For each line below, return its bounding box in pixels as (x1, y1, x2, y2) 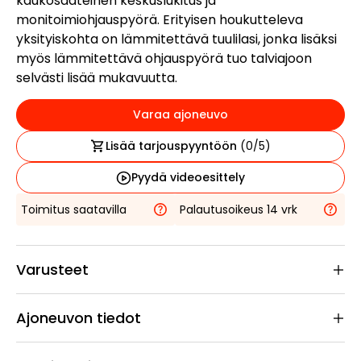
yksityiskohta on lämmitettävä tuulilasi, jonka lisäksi (16, 30, 337, 48)
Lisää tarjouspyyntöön (105, 138, 240, 154)
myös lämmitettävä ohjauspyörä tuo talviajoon (16, 49, 312, 68)
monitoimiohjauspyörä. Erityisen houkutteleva (16, 10, 303, 29)
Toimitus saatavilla (21, 201, 127, 218)
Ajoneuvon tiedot (16, 308, 141, 328)
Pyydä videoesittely (131, 169, 245, 185)
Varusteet (16, 259, 89, 280)
